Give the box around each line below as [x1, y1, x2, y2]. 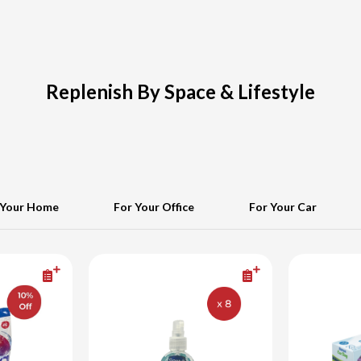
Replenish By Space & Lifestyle [46, 80, 315, 104]
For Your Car [249, 200, 317, 214]
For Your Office [113, 200, 194, 214]
